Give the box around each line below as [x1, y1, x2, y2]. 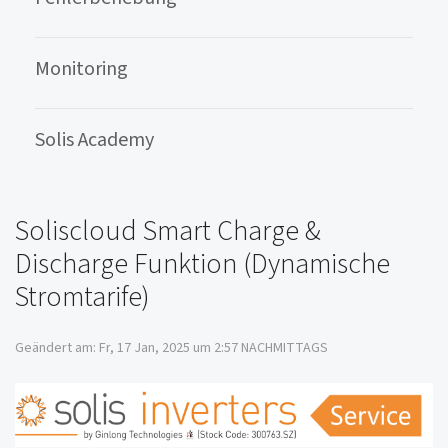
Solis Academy [35, 126, 154, 154]
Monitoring [35, 55, 128, 83]
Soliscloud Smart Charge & [15, 211, 321, 251]
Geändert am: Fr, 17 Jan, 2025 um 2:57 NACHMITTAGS [15, 338, 328, 358]
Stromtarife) [15, 277, 150, 317]
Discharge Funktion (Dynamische [15, 244, 390, 284]
